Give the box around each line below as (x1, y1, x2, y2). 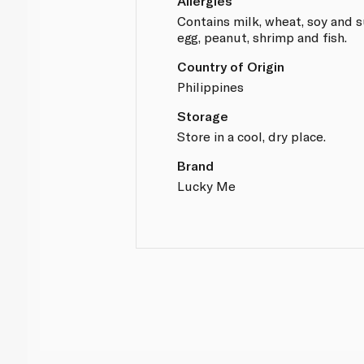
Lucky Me (177, 177, 236, 193)
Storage (177, 107, 229, 123)
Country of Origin (177, 58, 285, 74)
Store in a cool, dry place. (177, 128, 327, 144)
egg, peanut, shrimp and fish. (177, 28, 348, 45)
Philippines (177, 78, 245, 94)
